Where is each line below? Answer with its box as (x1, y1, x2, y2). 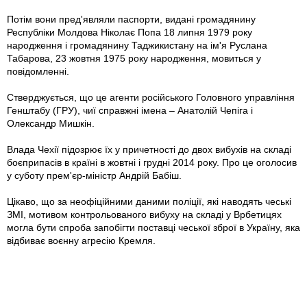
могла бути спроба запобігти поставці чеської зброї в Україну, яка (7, 221, 300, 233)
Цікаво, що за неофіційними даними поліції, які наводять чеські (7, 195, 291, 207)
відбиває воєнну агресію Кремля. (7, 234, 156, 246)
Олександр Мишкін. (7, 117, 95, 129)
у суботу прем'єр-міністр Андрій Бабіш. (7, 169, 182, 181)
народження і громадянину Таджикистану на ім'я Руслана (7, 39, 267, 51)
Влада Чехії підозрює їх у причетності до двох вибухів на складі (7, 143, 291, 155)
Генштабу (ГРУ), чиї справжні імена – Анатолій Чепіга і (7, 104, 253, 116)
